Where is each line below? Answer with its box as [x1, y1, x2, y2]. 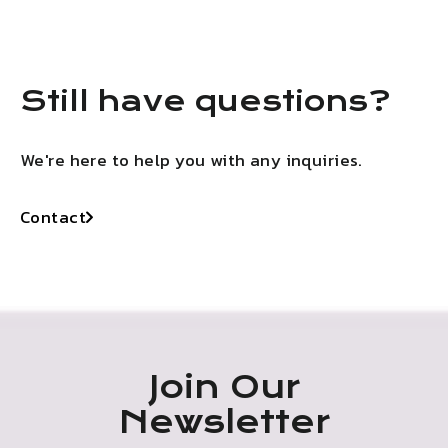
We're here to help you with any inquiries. [20, 146, 363, 173]
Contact [20, 203, 86, 230]
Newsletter [118, 403, 330, 441]
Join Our [148, 368, 300, 406]
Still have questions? [20, 83, 391, 118]
